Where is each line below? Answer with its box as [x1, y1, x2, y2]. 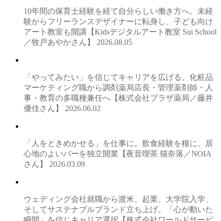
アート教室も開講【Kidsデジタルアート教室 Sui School [24, 28, 217, 37]
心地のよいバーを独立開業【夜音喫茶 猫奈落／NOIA [24, 149, 212, 158]
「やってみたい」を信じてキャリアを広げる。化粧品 [24, 73, 213, 82]
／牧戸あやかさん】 [24, 38, 97, 47]
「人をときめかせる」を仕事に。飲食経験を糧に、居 [24, 139, 213, 148]
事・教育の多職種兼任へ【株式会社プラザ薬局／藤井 [24, 94, 213, 103]
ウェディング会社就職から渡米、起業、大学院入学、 [24, 195, 213, 204]
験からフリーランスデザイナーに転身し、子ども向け [24, 17, 213, 26]
